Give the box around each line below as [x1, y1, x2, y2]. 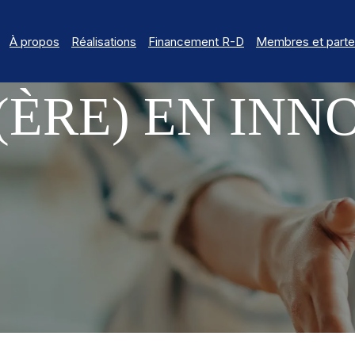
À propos [10, 33, 59, 49]
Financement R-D [148, 33, 244, 49]
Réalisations [71, 33, 136, 49]
